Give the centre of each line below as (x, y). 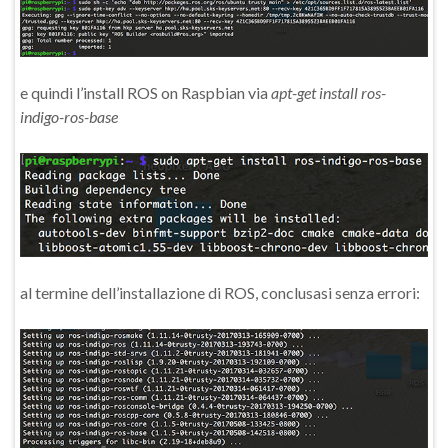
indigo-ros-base (69, 116)
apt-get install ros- (328, 92)
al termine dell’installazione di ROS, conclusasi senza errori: (220, 292)
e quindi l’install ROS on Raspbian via (145, 92)
